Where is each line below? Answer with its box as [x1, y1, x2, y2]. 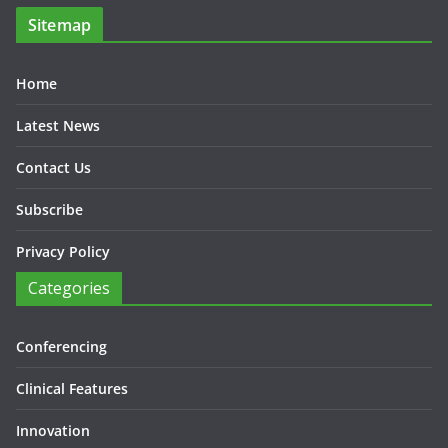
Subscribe [16, 200, 83, 219]
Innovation [16, 421, 90, 440]
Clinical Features [16, 379, 128, 398]
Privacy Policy [16, 242, 110, 261]
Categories [28, 277, 110, 299]
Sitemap [28, 14, 92, 36]
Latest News [16, 116, 100, 135]
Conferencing [16, 337, 107, 356]
